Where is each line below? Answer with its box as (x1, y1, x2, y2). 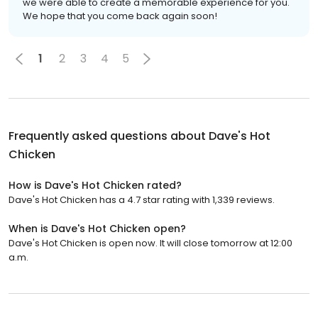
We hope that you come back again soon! (23, 9, 217, 23)
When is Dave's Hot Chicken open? (9, 221, 186, 236)
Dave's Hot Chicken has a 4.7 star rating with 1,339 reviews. (9, 192, 275, 207)
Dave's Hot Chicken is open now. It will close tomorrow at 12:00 (9, 236, 292, 250)
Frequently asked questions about (9, 127, 209, 144)
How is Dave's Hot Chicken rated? (9, 177, 182, 192)
